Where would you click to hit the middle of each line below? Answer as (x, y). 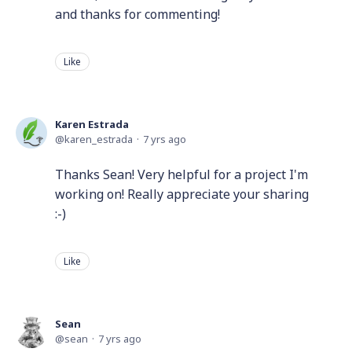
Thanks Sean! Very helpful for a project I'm (181, 174)
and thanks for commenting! (137, 14)
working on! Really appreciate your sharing (182, 194)
